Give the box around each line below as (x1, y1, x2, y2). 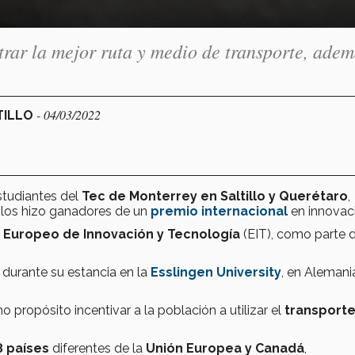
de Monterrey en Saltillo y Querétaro (109, 188, 348, 204)
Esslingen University (151, 264, 281, 280)
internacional (201, 203, 288, 219)
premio (151, 203, 201, 219)
